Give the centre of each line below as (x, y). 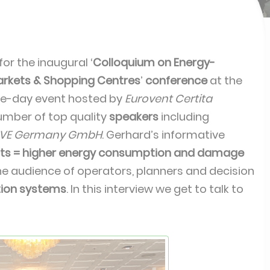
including (184, 117)
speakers (134, 117)
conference (176, 80)
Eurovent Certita (168, 99)
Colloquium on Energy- (154, 62)
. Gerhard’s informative (163, 135)
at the (225, 80)
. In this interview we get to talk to (155, 189)
